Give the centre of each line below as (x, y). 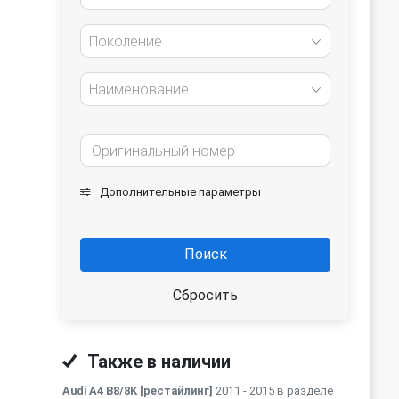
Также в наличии (157, 362)
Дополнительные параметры (179, 192)
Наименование (139, 90)
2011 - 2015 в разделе (273, 391)
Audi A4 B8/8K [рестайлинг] (138, 391)
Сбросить (205, 295)
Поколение (126, 41)
